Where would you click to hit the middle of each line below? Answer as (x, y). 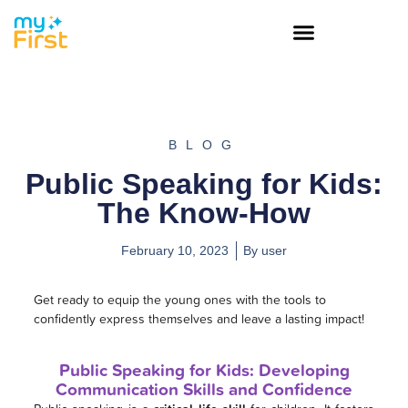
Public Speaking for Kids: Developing (204, 370)
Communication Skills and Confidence (204, 389)
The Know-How (204, 213)
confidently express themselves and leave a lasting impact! (199, 319)
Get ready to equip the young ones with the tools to (179, 300)
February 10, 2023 (175, 251)
